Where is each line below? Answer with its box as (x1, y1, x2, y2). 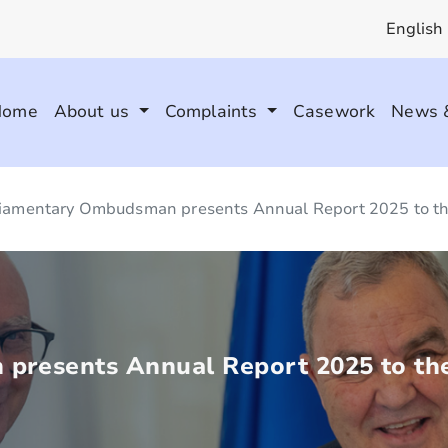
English (385, 18, 444, 40)
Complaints (164, 100, 263, 124)
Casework (292, 100, 376, 124)
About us (53, 100, 135, 124)
